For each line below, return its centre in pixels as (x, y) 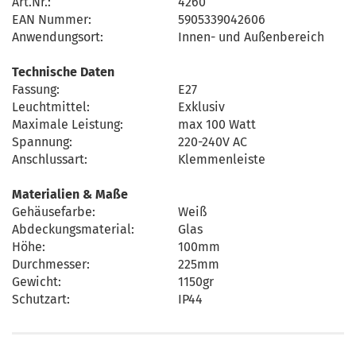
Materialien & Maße (70, 194)
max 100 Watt (217, 124)
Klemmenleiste (222, 159)
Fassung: (36, 89)
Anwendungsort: (58, 37)
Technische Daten (63, 72)
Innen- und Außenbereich (251, 37)
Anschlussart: (50, 159)
